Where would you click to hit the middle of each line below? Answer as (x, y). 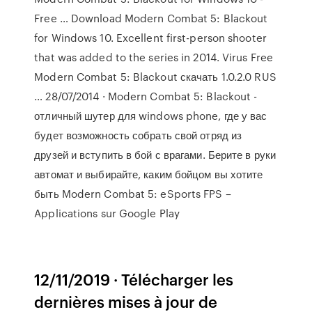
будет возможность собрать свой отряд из (138, 135)
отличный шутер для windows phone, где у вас (151, 116)
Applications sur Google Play (107, 213)
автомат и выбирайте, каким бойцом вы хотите (149, 174)
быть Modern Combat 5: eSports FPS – (133, 194)
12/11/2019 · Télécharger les (134, 279)
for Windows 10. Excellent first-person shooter (150, 38)
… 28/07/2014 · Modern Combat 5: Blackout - (146, 96)
